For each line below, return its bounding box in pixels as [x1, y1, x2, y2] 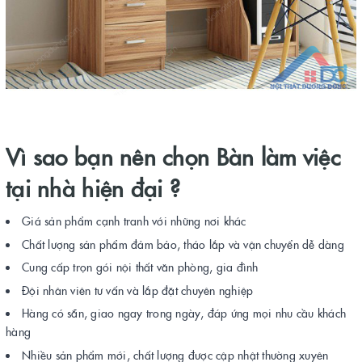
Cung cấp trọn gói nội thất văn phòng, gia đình [22, 259, 259, 276]
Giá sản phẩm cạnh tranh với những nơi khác [22, 213, 246, 229]
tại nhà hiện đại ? [6, 171, 181, 204]
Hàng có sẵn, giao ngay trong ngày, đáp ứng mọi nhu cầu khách [22, 305, 346, 322]
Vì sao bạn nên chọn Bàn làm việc [6, 140, 340, 173]
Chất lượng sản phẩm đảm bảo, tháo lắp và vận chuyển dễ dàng [22, 235, 344, 252]
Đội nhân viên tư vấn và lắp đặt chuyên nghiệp [22, 281, 254, 298]
